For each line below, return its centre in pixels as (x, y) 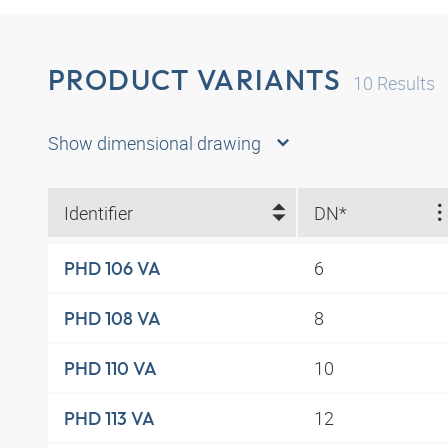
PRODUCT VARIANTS (195, 79)
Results (404, 82)
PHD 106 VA (112, 268)
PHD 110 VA (110, 368)
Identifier (98, 212)
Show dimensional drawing (154, 143)
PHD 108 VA (112, 318)
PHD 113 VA (109, 418)
